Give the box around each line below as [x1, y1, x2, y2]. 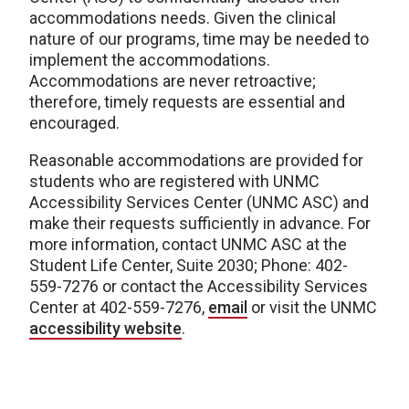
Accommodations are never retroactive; [29, 71, 316, 90]
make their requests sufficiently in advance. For [29, 214, 371, 233]
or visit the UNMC [247, 298, 377, 317]
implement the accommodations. [29, 50, 270, 69]
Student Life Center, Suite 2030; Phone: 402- [29, 256, 348, 275]
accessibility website [29, 319, 182, 338]
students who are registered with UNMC [29, 172, 320, 191]
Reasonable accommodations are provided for [29, 151, 363, 170]
